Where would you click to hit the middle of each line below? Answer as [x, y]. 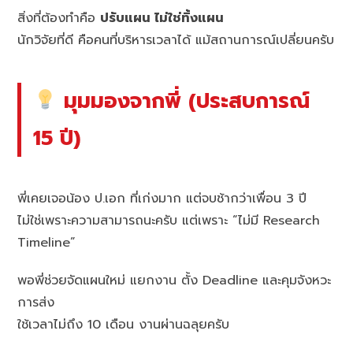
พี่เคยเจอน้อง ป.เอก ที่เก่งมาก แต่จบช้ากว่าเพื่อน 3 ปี [162, 199]
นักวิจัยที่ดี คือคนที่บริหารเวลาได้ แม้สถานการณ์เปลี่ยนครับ [176, 41]
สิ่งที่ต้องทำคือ [59, 19]
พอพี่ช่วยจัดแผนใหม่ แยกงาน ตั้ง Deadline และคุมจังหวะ [175, 281]
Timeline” [47, 243]
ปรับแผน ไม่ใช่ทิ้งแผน [162, 19]
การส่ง [36, 303]
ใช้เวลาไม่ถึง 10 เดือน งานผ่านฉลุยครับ [124, 325]
